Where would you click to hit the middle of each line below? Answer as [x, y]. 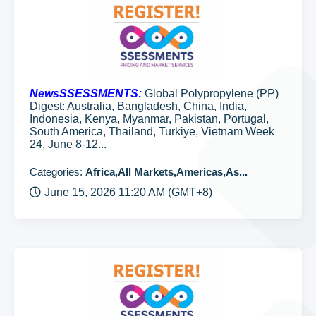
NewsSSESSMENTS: [86, 93]
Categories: [57, 172]
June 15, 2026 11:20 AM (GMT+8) [128, 192]
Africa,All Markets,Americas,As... [166, 172]
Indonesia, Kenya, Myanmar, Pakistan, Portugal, [149, 119]
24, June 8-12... [68, 144]
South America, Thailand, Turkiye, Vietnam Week [152, 132]
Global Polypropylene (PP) [210, 93]
